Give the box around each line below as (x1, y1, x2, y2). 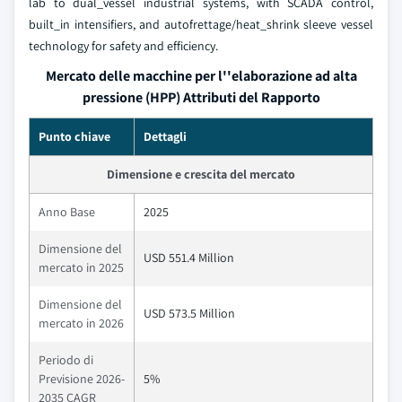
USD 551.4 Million (144, 249, 234, 266)
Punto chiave (39, 128, 110, 144)
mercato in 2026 (39, 315, 124, 331)
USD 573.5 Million (144, 305, 235, 321)
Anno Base (39, 204, 95, 220)
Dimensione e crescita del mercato (107, 166, 295, 182)
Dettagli (144, 128, 187, 144)
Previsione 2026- (39, 371, 125, 387)
